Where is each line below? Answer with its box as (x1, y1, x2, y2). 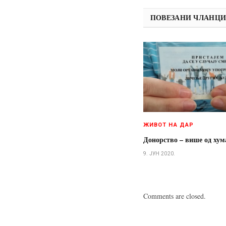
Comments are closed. (143, 191, 206, 201)
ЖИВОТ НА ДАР (143, 122, 194, 129)
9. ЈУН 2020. (143, 151, 176, 157)
